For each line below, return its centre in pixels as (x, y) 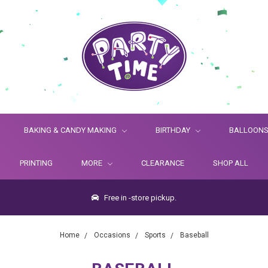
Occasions (112, 235)
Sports (155, 235)
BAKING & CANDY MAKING (71, 130)
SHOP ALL (231, 163)
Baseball (194, 235)
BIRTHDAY (174, 130)
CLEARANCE (163, 163)
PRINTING (36, 163)
